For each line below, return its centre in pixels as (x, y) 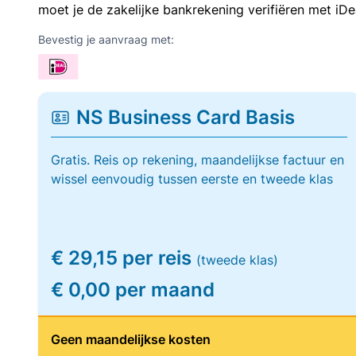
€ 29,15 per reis (124, 258)
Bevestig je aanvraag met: (106, 39)
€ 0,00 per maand (133, 290)
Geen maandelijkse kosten (131, 339)
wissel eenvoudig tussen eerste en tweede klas (192, 179)
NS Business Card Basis (186, 117)
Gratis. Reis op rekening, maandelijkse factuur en (197, 160)
